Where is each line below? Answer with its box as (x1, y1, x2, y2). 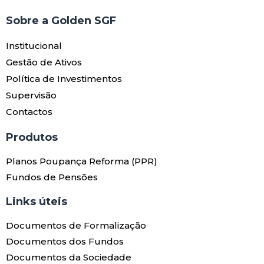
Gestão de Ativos (6, 56, 82, 68)
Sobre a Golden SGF (6, 14, 116, 27)
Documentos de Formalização (6, 219, 146, 231)
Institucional (6, 39, 62, 51)
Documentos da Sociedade (6, 251, 131, 263)
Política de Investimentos (6, 72, 122, 84)
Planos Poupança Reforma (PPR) (6, 155, 157, 167)
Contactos (6, 105, 52, 117)
